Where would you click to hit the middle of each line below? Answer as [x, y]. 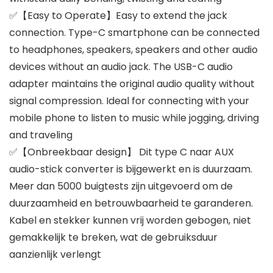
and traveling [41, 135]
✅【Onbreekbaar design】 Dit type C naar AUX [122, 152]
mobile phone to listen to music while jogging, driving [134, 118]
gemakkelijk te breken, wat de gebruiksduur [113, 238]
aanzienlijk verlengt [55, 255]
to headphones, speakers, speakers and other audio [133, 50]
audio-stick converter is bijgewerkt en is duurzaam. [131, 169]
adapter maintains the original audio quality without [132, 84]
